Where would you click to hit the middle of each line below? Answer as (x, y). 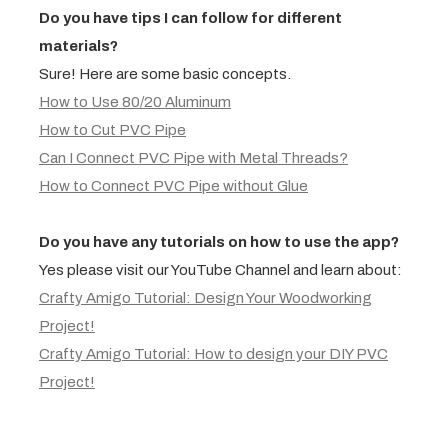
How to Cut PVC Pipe (112, 129)
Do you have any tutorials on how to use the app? (219, 241)
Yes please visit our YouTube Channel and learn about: (220, 269)
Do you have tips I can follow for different (190, 17)
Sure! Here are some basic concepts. (165, 73)
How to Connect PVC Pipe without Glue (173, 185)
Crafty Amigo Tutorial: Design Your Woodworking (205, 297)
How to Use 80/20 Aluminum (135, 101)
